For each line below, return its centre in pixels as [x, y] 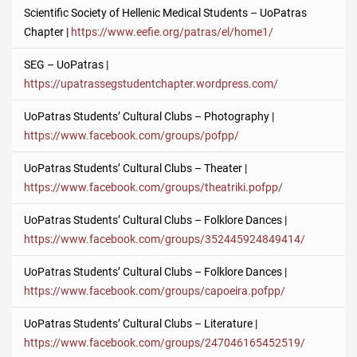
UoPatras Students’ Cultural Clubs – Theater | [135, 169]
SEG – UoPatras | [66, 65]
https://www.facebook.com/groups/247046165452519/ [165, 343]
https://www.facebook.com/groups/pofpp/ [131, 136]
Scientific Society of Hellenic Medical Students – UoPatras [165, 13]
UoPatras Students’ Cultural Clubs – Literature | [141, 324]
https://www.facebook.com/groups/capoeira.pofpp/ [155, 291]
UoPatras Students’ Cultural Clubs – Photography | [149, 117]
